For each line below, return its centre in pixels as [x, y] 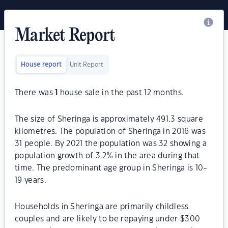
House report [41, 65]
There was [35, 93]
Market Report [65, 36]
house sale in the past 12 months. [121, 93]
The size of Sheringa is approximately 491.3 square [109, 119]
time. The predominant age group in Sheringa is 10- [111, 168]
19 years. [31, 180]
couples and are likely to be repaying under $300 [108, 219]
